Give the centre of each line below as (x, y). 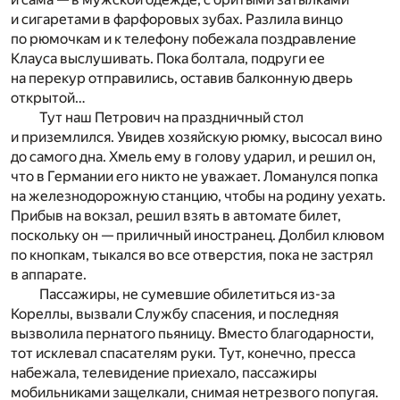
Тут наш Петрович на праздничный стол (171, 117)
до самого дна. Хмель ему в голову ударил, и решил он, (193, 156)
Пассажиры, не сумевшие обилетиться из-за (187, 294)
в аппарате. (49, 274)
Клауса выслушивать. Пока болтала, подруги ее (168, 58)
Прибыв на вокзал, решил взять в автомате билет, (176, 215)
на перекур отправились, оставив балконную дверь (182, 78)
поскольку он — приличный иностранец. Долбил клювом (198, 235)
